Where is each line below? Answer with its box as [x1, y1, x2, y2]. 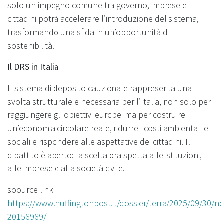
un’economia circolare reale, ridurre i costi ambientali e [7, 122, 208, 134]
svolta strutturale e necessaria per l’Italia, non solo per [7, 95, 211, 107]
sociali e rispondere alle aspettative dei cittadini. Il [7, 135, 190, 147]
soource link [7, 183, 53, 195]
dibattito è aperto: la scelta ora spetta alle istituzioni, [7, 149, 202, 161]
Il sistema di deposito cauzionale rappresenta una [7, 82, 192, 94]
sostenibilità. [7, 39, 54, 51]
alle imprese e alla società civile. [7, 162, 125, 174]
